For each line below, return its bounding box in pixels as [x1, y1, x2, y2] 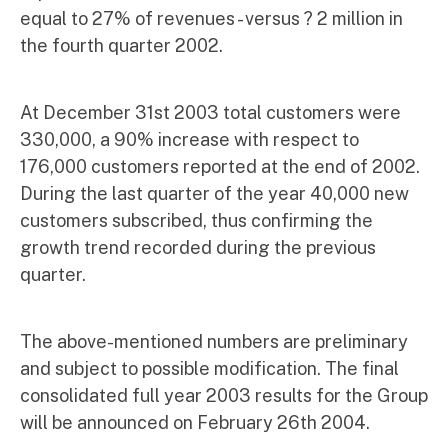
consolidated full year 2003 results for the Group [20, 385, 428, 406]
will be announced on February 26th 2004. [20, 412, 370, 433]
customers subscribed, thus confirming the [20, 210, 373, 231]
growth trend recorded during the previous [20, 237, 376, 258]
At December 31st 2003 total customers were [20, 102, 401, 123]
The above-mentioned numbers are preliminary [20, 331, 408, 352]
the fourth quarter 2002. [20, 35, 223, 56]
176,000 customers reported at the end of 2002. [20, 156, 420, 177]
